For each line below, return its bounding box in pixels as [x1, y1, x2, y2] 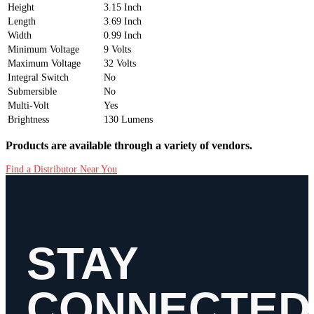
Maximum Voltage [8, 57, 81, 69]
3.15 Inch [104, 1, 142, 13]
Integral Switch [8, 71, 69, 83]
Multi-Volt [8, 100, 49, 111]
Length [8, 15, 36, 27]
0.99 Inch [104, 29, 142, 41]
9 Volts [104, 43, 131, 55]
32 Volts [104, 57, 136, 69]
